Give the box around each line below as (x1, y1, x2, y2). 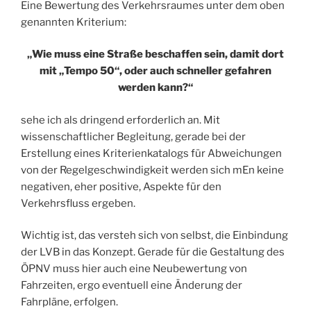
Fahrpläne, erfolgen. (21, 296, 118, 309)
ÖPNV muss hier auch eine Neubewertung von (21, 262, 247, 276)
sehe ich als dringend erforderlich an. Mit (21, 113, 220, 126)
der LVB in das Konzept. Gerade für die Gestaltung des (21, 246, 285, 259)
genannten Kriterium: (21, 15, 126, 28)
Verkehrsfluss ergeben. (21, 196, 135, 210)
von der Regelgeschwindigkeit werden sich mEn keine (21, 163, 284, 176)
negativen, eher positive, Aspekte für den (21, 180, 221, 193)
